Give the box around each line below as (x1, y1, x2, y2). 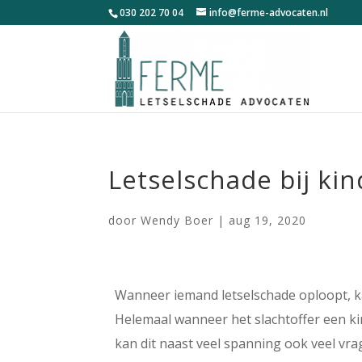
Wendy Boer (141, 213, 214, 228)
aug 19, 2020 (229, 213, 307, 228)
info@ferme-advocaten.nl (209, 6, 329, 19)
